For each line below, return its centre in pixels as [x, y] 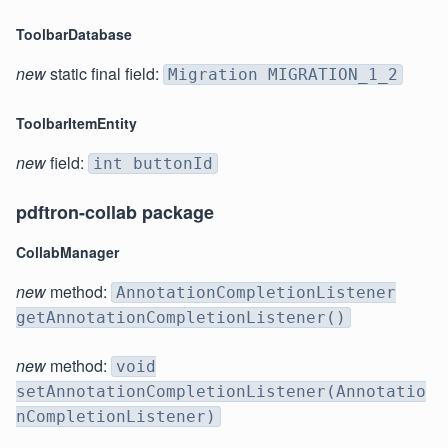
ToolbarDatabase [74, 34]
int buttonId [153, 164]
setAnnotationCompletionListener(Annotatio [221, 392]
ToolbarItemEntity [76, 123]
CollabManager [67, 252]
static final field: [104, 74]
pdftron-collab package [115, 212]
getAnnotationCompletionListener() [181, 318]
